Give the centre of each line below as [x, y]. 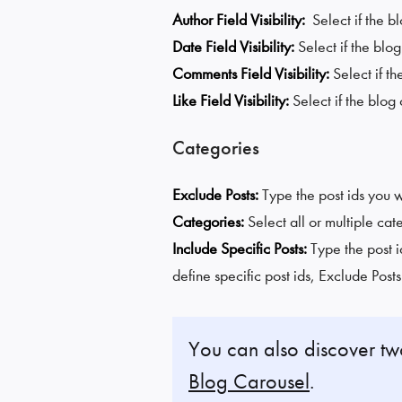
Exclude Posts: [217, 195]
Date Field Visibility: [235, 47]
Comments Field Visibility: [253, 74]
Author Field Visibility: [240, 20]
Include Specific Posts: [241, 249]
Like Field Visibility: [232, 100]
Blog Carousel [249, 381]
